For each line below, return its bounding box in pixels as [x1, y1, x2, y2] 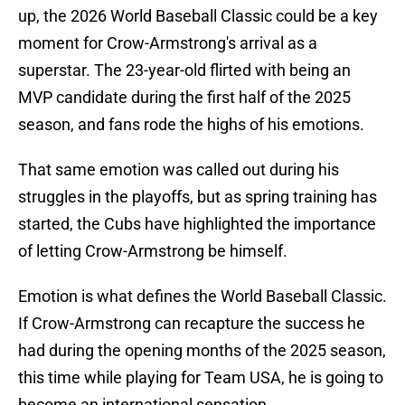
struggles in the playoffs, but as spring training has [18, 187, 377, 207]
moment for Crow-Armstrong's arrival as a [18, 33, 317, 53]
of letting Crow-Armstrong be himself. [18, 241, 287, 261]
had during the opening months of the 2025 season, [18, 341, 386, 361]
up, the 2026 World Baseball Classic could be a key [18, 6, 378, 26]
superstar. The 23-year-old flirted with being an [18, 61, 351, 80]
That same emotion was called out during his [18, 160, 339, 180]
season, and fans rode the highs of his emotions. [18, 115, 364, 135]
